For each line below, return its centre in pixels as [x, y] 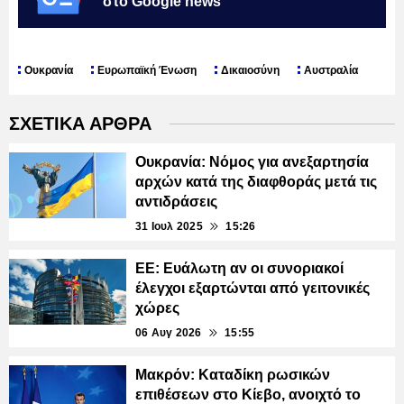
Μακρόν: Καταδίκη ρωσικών [233, 375]
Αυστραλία [331, 71]
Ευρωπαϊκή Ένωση [147, 71]
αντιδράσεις [176, 202]
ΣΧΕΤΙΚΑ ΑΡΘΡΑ [80, 124]
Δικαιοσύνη [250, 71]
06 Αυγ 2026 [169, 333]
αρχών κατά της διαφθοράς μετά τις [256, 182]
